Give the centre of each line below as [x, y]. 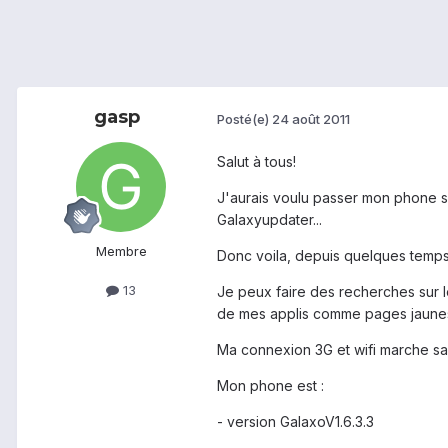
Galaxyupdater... [269, 220]
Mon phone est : [270, 386]
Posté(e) [244, 118]
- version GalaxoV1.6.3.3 [295, 422]
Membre [121, 251]
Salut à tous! [256, 162]
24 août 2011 [311, 118]
